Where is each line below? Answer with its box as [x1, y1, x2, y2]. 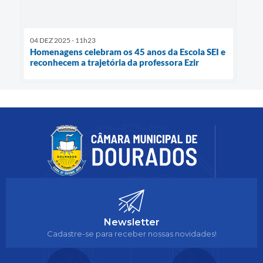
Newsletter [103, 216, 160, 228]
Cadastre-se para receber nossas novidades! [46, 228, 217, 238]
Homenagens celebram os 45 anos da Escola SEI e [30, 46, 225, 57]
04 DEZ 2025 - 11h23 [30, 35, 96, 45]
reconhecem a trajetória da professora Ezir [30, 56, 199, 68]
